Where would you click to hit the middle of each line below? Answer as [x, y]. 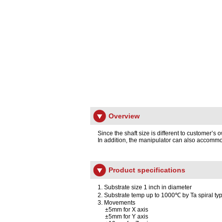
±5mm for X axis [123, 210]
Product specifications [147, 170]
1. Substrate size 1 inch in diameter [145, 187]
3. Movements [116, 203]
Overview [124, 116]
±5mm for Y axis [123, 217]
